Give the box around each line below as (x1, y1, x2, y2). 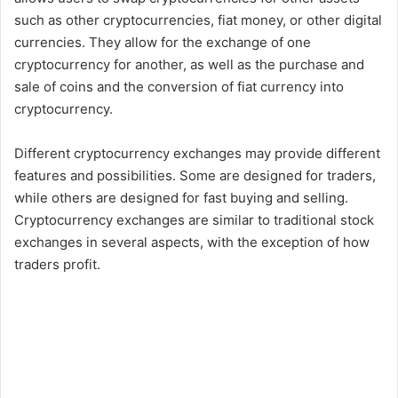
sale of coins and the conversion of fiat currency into (14, 78, 344, 96)
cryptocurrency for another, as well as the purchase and (14, 56, 364, 74)
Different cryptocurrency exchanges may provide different (14, 145, 380, 163)
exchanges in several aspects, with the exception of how (14, 234, 370, 251)
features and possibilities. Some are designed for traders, (14, 167, 376, 185)
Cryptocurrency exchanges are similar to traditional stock (14, 211, 374, 229)
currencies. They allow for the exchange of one (14, 34, 311, 52)
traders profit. (14, 256, 100, 274)
